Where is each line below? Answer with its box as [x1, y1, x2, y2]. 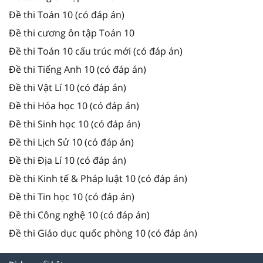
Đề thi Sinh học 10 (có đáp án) [9, 117, 140, 130]
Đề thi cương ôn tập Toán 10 [9, 26, 134, 39]
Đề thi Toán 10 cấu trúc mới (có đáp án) [9, 44, 183, 58]
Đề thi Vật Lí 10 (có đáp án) [9, 80, 126, 94]
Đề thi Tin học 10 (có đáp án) [9, 190, 134, 203]
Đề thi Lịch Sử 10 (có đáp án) [9, 135, 134, 149]
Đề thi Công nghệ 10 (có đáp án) [9, 208, 150, 221]
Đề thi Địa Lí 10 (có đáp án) [9, 153, 126, 167]
